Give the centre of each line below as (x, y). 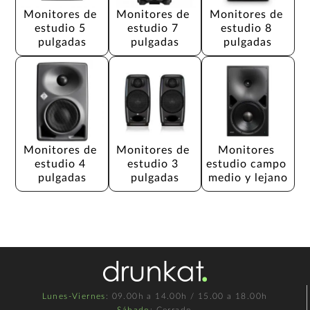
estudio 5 (62, 29)
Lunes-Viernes (74, 297)
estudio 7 (155, 29)
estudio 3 (155, 164)
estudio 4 (62, 164)
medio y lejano (248, 178)
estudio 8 (248, 29)
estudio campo (248, 164)
